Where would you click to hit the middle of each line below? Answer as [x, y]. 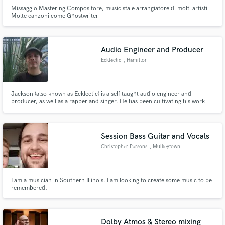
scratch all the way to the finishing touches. [68, 117]
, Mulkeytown [165, 146]
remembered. [29, 188]
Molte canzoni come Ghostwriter [54, 16]
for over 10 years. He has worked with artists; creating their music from [105, 109]
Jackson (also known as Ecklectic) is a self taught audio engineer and [101, 94]
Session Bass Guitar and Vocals [155, 136]
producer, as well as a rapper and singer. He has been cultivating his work [108, 102]
